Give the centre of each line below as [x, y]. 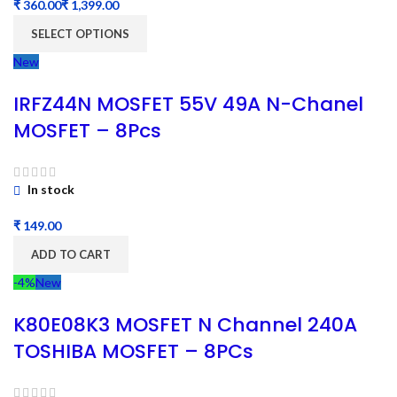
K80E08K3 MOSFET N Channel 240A [185, 324]
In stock [50, 190]
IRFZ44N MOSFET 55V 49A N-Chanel [188, 104]
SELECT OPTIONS [80, 33]
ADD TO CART [71, 254]
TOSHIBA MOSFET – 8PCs [133, 351]
